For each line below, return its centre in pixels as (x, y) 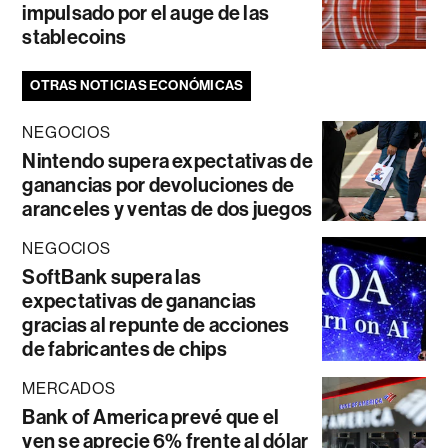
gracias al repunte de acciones (156, 324)
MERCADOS (69, 388)
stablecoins (74, 36)
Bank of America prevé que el (151, 416)
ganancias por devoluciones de (158, 184)
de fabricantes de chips (124, 348)
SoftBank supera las (111, 276)
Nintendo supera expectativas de (167, 160)
